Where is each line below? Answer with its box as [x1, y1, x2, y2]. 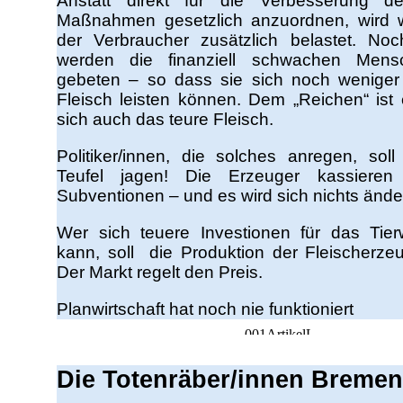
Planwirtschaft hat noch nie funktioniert [57, 300, 354, 318]
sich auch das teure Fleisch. [57, 110, 273, 129]
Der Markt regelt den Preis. [57, 263, 263, 282]
